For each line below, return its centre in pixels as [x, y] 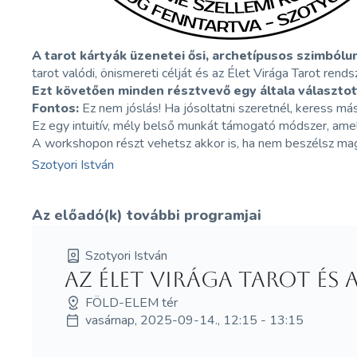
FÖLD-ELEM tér [131, 302]
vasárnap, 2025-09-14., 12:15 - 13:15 [194, 320]
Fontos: [56, 108]
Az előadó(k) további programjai [147, 215]
